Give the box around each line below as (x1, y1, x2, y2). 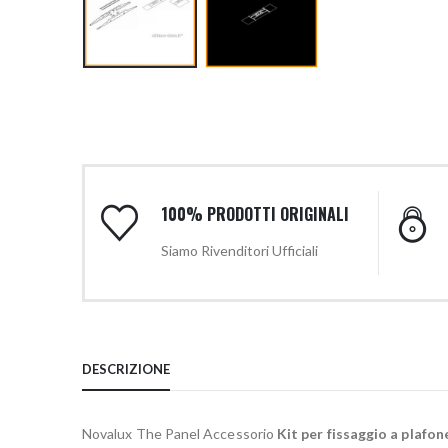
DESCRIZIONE (82, 360, 170, 377)
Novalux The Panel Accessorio (82, 424, 274, 442)
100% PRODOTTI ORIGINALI (161, 201, 350, 226)
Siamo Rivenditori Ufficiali (161, 241, 319, 259)
